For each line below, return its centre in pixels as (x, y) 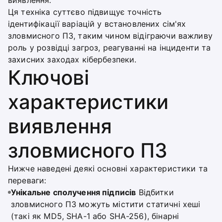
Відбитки (155, 192)
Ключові (49, 78)
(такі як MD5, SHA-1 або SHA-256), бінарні (95, 216)
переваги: (27, 180)
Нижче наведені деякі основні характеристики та (108, 168)
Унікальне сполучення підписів (74, 192)
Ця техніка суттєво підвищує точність (85, 12)
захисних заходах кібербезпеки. (72, 59)
